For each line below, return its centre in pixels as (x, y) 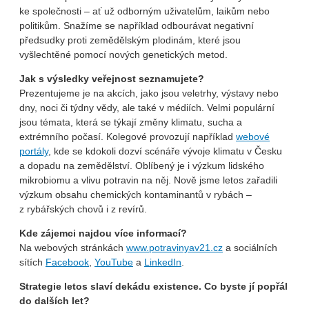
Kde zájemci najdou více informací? (103, 233)
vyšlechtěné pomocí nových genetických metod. (123, 54)
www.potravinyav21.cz (175, 247)
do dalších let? (54, 300)
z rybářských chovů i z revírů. (89, 209)
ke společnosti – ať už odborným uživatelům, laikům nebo (144, 11)
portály (34, 151)
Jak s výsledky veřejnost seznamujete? (112, 78)
